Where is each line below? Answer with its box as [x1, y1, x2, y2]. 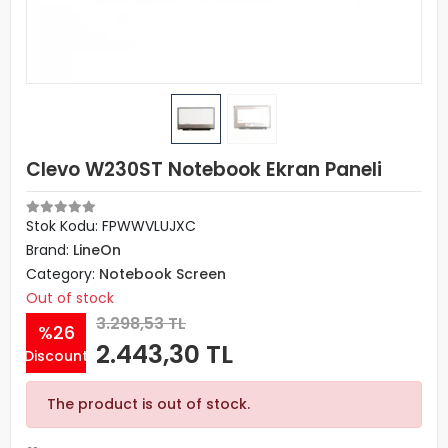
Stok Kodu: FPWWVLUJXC [26, 216, 196, 236]
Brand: [26, 240, 73, 260]
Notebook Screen [99, 264, 226, 284]
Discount [24, 345, 88, 366]
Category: [26, 264, 99, 284]
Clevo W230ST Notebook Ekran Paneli [26, 156, 382, 183]
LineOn [73, 240, 121, 260]
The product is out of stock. [47, 394, 250, 414]
